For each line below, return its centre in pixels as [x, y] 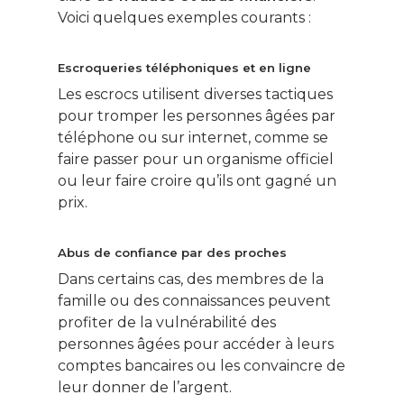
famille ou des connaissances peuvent [194, 301]
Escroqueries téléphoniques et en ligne [184, 68]
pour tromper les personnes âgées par [197, 116]
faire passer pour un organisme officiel [196, 160]
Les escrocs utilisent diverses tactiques [195, 95]
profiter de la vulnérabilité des [167, 323]
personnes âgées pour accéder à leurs [196, 344]
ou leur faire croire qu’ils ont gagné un [197, 181]
